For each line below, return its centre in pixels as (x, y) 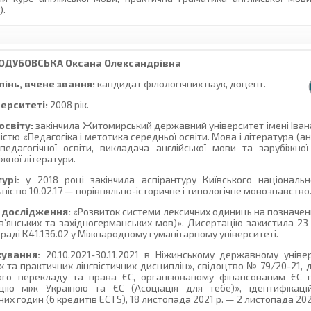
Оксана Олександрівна (122, 63)
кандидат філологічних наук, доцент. (181, 84)
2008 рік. (69, 105)
